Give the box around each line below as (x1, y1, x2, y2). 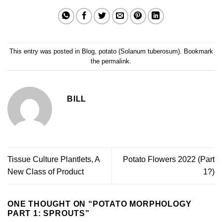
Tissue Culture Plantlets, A (7, 155, 100, 164)
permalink (102, 57, 129, 65)
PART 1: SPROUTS (7, 209, 86, 218)
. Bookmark (179, 47, 213, 55)
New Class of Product (7, 167, 84, 176)
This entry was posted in (9, 47, 82, 55)
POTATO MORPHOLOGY (92, 199, 192, 208)
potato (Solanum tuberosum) (98, 47, 180, 55)
